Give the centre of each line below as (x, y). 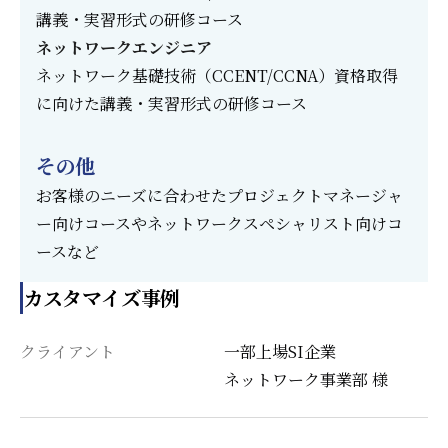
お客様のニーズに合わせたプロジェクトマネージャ (219, 196)
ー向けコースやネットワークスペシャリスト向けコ (219, 224)
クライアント (67, 352)
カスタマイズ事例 (101, 298)
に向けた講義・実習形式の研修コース (171, 104)
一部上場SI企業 (288, 351)
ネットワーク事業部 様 (306, 379)
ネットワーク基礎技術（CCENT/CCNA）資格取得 (217, 76)
